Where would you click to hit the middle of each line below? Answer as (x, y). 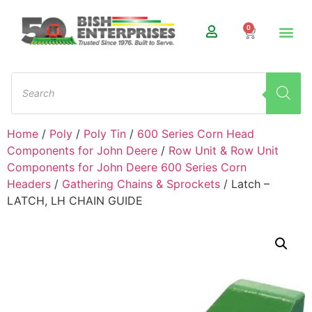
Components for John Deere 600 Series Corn (127, 167)
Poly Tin (105, 133)
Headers (29, 184)
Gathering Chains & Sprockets (141, 184)
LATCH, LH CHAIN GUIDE (75, 200)
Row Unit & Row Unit (224, 150)
